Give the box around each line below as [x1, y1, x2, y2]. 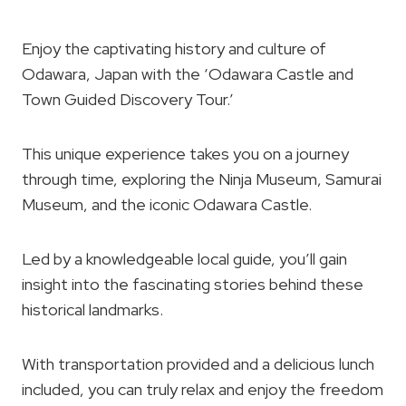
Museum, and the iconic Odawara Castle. [22, 194, 312, 215]
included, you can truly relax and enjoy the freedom [22, 379, 383, 400]
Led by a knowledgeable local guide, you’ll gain [22, 248, 347, 269]
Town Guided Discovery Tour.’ [22, 89, 234, 110]
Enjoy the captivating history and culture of [22, 38, 326, 59]
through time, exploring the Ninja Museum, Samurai [22, 169, 382, 189]
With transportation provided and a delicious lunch [22, 353, 374, 374]
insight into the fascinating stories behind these [22, 274, 363, 295]
